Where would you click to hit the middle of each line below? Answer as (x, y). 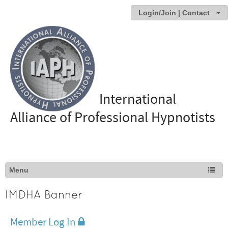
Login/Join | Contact (174, 12)
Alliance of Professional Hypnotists (113, 118)
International (138, 99)
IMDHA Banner (44, 195)
